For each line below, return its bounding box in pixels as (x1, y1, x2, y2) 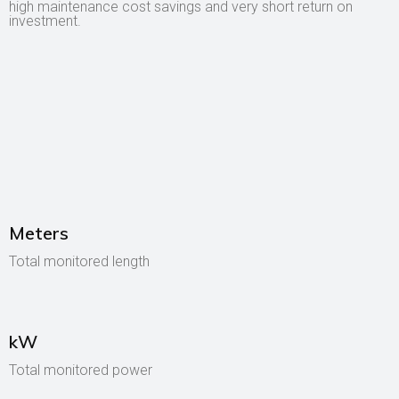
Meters (9, 222, 69, 244)
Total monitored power (9, 362, 152, 379)
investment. (9, 12, 81, 29)
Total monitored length (9, 253, 150, 271)
